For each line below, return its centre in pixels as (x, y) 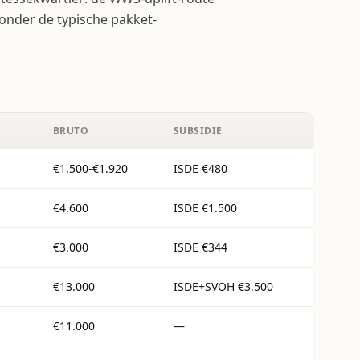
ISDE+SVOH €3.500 (223, 286)
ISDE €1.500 (205, 208)
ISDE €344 (200, 247)
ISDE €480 (200, 168)
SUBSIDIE (198, 131)
